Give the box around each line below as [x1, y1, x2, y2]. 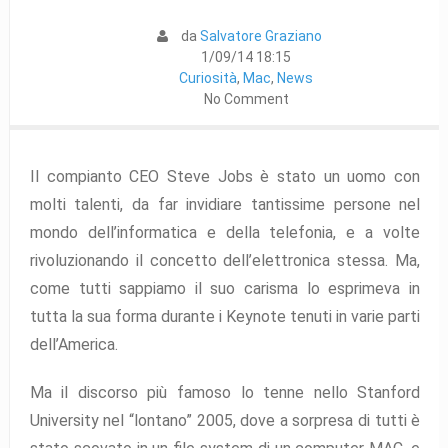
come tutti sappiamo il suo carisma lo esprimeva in [29, 279, 421, 299]
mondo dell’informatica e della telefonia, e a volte [29, 223, 421, 243]
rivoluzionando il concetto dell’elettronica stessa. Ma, [29, 251, 421, 271]
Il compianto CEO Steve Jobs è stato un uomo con [29, 167, 421, 187]
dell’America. [29, 335, 118, 355]
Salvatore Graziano [200, 28, 323, 45]
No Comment [203, 91, 289, 108]
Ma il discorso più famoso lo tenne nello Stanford [29, 382, 421, 402]
